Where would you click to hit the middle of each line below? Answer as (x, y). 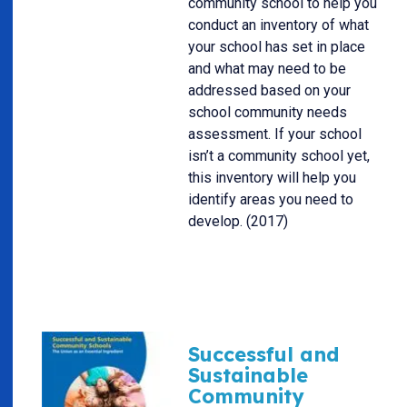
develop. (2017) (238, 222)
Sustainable (248, 375)
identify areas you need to (271, 200)
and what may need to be (267, 69)
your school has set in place (277, 47)
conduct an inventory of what (278, 25)
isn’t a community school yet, (279, 156)
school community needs (268, 113)
